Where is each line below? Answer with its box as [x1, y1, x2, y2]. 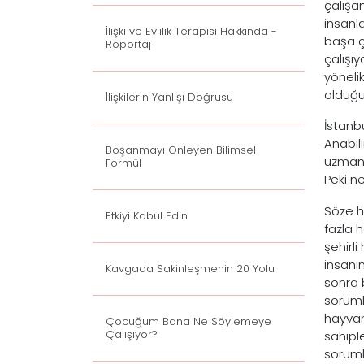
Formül [106, 155, 141, 171]
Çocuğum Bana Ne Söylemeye [106, 314, 271, 329]
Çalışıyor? [106, 327, 158, 342]
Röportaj [106, 37, 151, 52]
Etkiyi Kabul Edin [106, 208, 188, 223]
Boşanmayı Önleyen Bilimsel [106, 142, 256, 158]
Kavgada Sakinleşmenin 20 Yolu [106, 261, 275, 276]
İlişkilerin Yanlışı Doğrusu [106, 89, 233, 105]
